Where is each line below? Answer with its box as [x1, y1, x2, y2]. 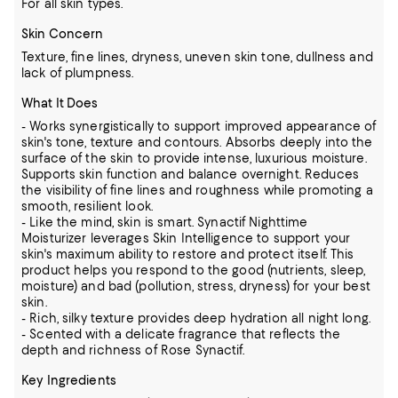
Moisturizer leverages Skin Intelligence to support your [21, 231, 351, 245]
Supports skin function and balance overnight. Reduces [21, 167, 359, 181]
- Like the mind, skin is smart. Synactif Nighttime [21, 215, 308, 229]
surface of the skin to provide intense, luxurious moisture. [21, 151, 367, 165]
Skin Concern [21, 27, 104, 41]
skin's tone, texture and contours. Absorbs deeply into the [21, 135, 373, 149]
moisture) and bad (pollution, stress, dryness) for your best [21, 279, 370, 293]
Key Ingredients [21, 373, 116, 387]
